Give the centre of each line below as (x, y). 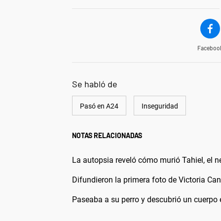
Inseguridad (160, 106)
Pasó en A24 (99, 106)
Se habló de (95, 84)
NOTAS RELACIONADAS (107, 136)
